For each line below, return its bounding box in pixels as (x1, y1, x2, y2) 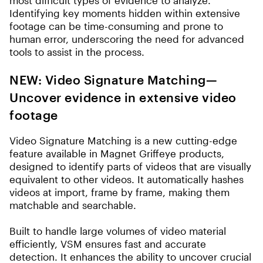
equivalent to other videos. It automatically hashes (9, 173, 244, 185)
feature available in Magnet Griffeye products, (9, 147, 224, 159)
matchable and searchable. (9, 199, 136, 211)
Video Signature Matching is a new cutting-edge (9, 134, 237, 146)
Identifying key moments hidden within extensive (9, 7, 240, 19)
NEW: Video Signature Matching (9, 72, 206, 87)
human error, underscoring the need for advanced (9, 33, 244, 45)
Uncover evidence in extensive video (9, 90, 237, 104)
